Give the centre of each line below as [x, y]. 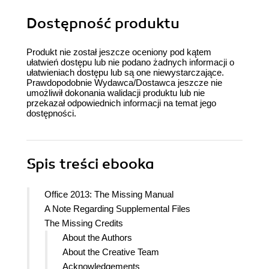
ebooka [128, 164]
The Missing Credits [84, 223]
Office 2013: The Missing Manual [109, 194]
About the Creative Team [111, 252]
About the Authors [97, 237]
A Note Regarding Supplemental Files [117, 208]
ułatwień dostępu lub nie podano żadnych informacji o [130, 62]
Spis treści [64, 164]
